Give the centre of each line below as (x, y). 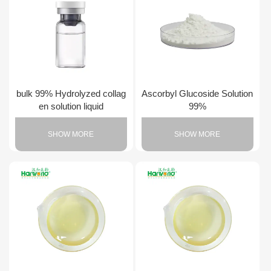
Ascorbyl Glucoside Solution (198, 93)
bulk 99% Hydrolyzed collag (71, 93)
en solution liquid (71, 106)
